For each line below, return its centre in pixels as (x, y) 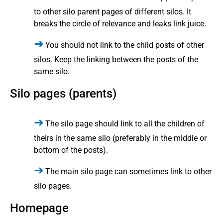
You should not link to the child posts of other (125, 45)
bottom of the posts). (71, 150)
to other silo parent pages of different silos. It (112, 12)
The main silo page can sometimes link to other (128, 172)
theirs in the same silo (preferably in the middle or (120, 138)
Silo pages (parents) (63, 94)
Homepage (39, 208)
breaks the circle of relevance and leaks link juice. (120, 24)
